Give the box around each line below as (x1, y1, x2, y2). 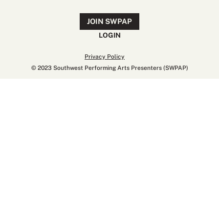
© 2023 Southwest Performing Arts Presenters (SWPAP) (31, 64, 188, 71)
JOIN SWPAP (87, 17, 132, 26)
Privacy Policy (85, 53, 125, 60)
